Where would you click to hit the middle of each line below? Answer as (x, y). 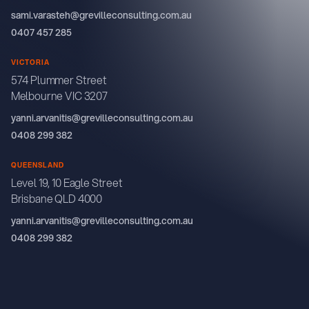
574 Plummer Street (59, 80)
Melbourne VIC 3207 (59, 96)
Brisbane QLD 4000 (57, 199)
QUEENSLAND (37, 165)
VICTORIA (30, 62)
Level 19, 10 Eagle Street (67, 183)
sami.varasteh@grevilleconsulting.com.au (101, 16)
